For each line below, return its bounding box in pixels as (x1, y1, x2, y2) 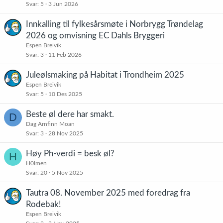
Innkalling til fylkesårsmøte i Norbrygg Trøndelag (26, 20, 203, 28)
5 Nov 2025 (52, 170, 83, 176)
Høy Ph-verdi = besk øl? (26, 149, 114, 158)
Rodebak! (26, 200, 61, 209)
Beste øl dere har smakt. (26, 110, 114, 118)
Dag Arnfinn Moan (26, 121, 75, 127)
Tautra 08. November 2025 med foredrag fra (26, 189, 190, 197)
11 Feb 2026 (48, 52, 82, 58)
